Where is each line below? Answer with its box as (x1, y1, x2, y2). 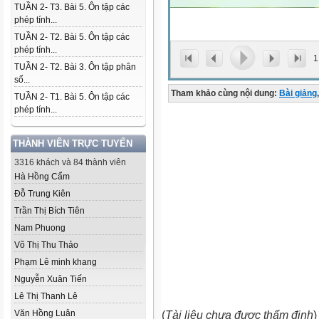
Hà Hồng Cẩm (14, 172, 70, 182)
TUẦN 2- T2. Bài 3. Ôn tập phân (14, 62, 136, 72)
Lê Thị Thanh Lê (14, 291, 78, 301)
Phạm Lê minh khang (14, 257, 97, 267)
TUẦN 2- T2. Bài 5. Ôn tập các (14, 32, 130, 42)
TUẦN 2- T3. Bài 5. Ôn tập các (14, 2, 130, 12)
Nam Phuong (14, 223, 66, 233)
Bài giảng (279, 88, 317, 98)
